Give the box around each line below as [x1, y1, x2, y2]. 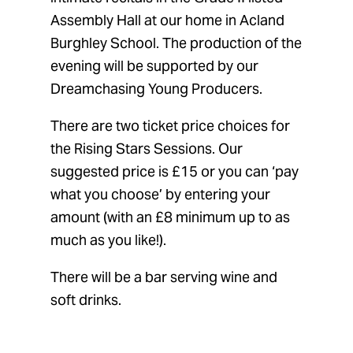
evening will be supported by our [50, 57, 258, 76]
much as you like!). [50, 231, 166, 250]
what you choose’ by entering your [50, 185, 270, 204]
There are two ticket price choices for [50, 117, 290, 136]
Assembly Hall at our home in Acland [50, 11, 284, 30]
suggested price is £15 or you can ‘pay [50, 162, 299, 181]
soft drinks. [50, 291, 121, 310]
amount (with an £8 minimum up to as [50, 208, 290, 227]
